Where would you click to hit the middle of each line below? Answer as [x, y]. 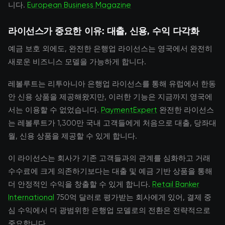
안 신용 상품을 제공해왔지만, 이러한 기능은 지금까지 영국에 [110, 97]
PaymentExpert [129, 110]
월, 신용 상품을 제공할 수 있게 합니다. [73, 136]
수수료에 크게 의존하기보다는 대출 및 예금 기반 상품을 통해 [110, 171]
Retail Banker [176, 184]
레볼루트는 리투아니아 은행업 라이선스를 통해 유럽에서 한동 [112, 84]
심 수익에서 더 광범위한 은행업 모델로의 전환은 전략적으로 [109, 210]
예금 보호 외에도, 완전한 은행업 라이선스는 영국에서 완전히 [110, 49]
